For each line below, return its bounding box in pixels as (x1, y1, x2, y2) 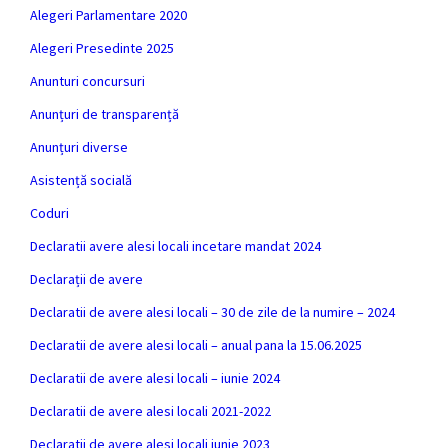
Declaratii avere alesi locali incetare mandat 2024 (30, 237, 321, 255)
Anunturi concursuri (30, 72, 145, 90)
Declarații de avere (30, 270, 143, 288)
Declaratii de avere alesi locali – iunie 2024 (30, 369, 280, 387)
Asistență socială (30, 171, 132, 189)
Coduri (30, 204, 69, 222)
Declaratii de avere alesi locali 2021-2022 (30, 402, 271, 420)
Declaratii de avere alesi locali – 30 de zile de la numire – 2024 (30, 303, 395, 321)
